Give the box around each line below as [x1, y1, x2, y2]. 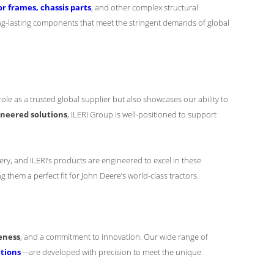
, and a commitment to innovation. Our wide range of [20, 231, 208, 242]
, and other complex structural [91, 2, 198, 13]
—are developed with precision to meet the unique [21, 246, 201, 257]
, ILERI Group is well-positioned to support [67, 109, 217, 120]
